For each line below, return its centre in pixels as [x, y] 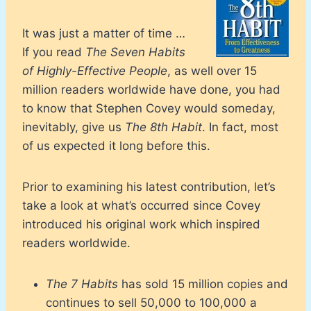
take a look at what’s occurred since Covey [141, 205]
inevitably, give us [74, 127]
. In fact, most [240, 127]
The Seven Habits [135, 52]
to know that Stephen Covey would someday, [149, 108]
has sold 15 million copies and [203, 284]
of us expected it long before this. [116, 145]
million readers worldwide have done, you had [151, 89]
